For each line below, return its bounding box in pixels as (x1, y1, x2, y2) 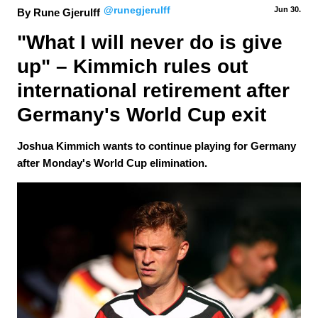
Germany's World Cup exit (17, 104, 266, 126)
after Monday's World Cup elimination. (17, 157, 207, 169)
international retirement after (17, 79, 295, 102)
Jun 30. (274, 5, 301, 13)
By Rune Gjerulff (17, 6, 100, 18)
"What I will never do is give (17, 31, 288, 53)
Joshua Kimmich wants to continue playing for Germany (17, 140, 296, 152)
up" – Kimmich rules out (17, 55, 253, 77)
